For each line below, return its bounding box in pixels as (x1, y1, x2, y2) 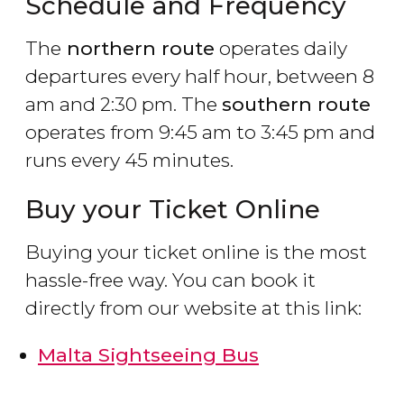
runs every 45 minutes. (25, 149, 234, 172)
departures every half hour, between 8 (25, 65, 374, 88)
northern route (61, 37, 215, 60)
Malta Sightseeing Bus (38, 344, 259, 367)
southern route (222, 93, 371, 116)
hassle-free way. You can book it (25, 269, 316, 292)
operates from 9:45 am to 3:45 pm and (25, 121, 375, 144)
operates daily (215, 37, 347, 60)
